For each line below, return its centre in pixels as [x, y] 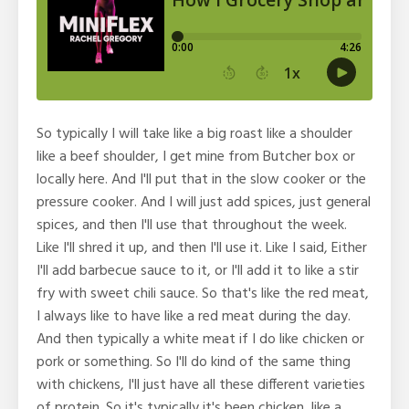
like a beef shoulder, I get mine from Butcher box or [196, 157]
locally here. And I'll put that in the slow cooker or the [201, 179]
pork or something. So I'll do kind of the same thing [194, 362]
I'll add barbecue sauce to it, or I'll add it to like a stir [198, 271]
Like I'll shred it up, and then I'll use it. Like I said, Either [202, 248]
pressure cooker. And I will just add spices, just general [204, 202]
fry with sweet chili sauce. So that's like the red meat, [203, 294]
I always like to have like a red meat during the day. [194, 316]
